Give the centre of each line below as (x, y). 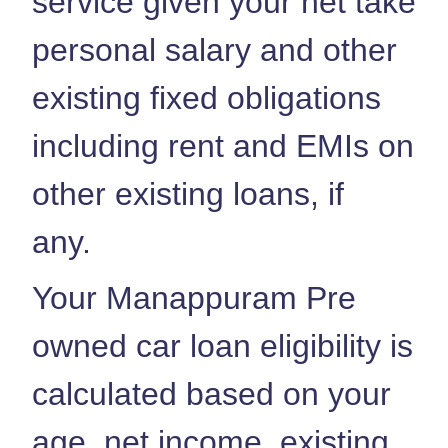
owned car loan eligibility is (222, 345)
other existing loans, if (188, 193)
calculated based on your (211, 393)
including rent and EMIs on (223, 145)
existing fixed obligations (206, 97)
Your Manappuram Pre (194, 297)
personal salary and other (214, 49)
